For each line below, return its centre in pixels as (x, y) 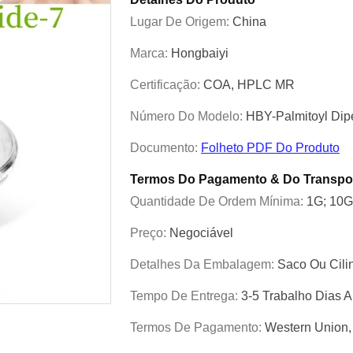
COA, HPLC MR (249, 85)
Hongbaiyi (200, 53)
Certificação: (167, 85)
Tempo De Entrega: (186, 296)
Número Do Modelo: (188, 116)
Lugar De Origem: (181, 22)
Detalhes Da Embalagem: (204, 264)
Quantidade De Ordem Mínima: (218, 201)
